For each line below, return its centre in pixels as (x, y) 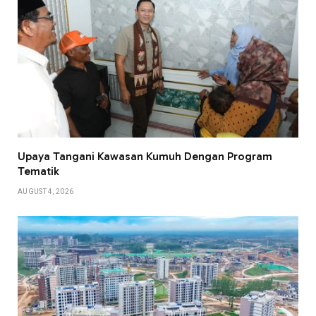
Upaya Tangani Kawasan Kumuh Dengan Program (145, 157)
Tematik (38, 171)
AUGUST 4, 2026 (46, 192)
